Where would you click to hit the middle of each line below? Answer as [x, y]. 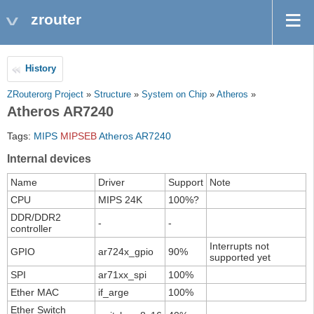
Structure [112, 95]
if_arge [114, 293]
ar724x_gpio [126, 252]
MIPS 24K [120, 200]
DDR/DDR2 [36, 218]
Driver [111, 183]
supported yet [240, 258]
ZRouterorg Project [45, 95]
